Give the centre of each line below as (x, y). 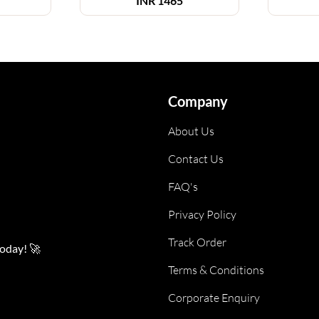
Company (198, 101)
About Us (191, 131)
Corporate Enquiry (214, 298)
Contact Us (196, 159)
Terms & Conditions (216, 270)
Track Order (197, 242)
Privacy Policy (202, 214)
